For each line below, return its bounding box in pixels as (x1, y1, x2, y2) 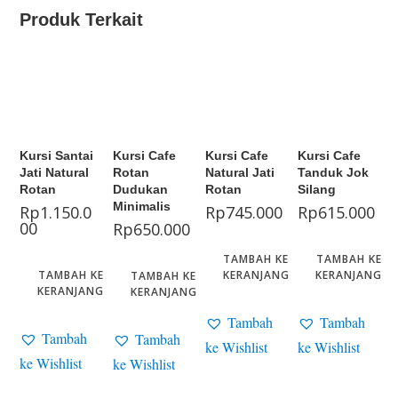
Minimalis (112, 199, 171, 214)
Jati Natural (20, 165, 90, 180)
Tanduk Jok (298, 165, 370, 180)
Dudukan (112, 182, 168, 197)
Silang (298, 182, 337, 197)
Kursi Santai (20, 148, 94, 163)
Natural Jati (204, 165, 275, 180)
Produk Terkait (20, 10, 144, 30)
